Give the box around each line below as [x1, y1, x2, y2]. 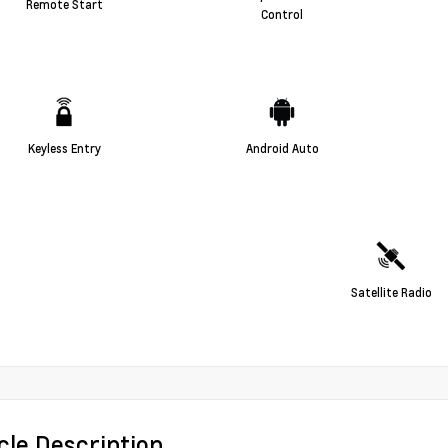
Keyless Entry [27, 139, 101, 156]
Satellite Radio [350, 283, 432, 300]
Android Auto [245, 139, 319, 156]
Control [261, 5, 303, 22]
